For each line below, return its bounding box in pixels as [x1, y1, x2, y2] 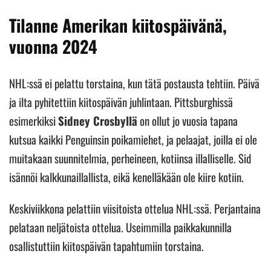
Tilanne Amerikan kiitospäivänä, [9, 12, 227, 38]
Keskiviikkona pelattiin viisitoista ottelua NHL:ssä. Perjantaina [9, 199, 261, 217]
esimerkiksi [9, 111, 58, 129]
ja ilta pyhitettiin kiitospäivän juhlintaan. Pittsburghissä [9, 93, 233, 110]
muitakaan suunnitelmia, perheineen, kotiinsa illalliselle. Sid [9, 149, 251, 166]
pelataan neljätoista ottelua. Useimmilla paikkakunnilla [9, 218, 232, 235]
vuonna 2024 [9, 33, 97, 59]
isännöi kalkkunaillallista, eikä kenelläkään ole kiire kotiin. [9, 168, 246, 185]
